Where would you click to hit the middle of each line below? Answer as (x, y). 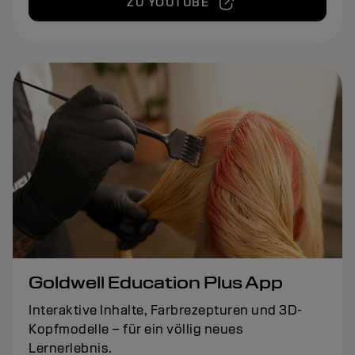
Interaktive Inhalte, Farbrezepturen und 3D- (166, 310)
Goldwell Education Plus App (156, 282)
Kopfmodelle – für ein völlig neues (136, 329)
